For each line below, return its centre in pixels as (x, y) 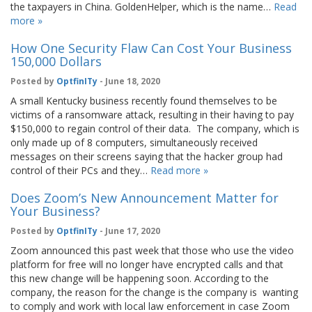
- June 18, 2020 (129, 81)
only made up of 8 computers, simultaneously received (134, 143)
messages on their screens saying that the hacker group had (147, 157)
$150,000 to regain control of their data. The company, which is (155, 129)
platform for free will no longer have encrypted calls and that (147, 265)
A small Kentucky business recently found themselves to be (144, 101)
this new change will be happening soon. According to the (140, 279)
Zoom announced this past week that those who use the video (152, 251)
